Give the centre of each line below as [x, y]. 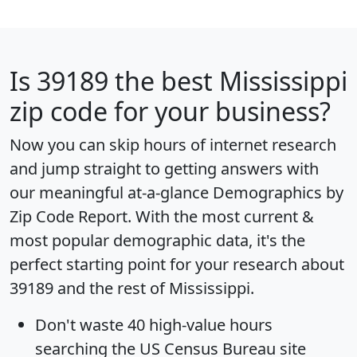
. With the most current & [221, 216]
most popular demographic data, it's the [157, 240]
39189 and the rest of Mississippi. [132, 288]
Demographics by [278, 192]
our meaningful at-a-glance [111, 192]
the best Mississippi [228, 80]
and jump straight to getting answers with [164, 168]
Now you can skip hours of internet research [173, 144]
